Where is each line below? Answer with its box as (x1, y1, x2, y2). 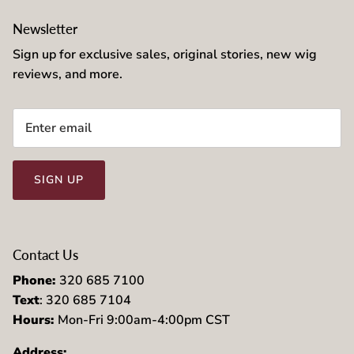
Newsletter (13, 20, 77, 37)
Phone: (13, 272, 59, 290)
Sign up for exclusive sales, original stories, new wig (13, 45, 317, 63)
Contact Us (13, 247, 78, 264)
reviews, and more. (13, 65, 122, 83)
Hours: (13, 311, 58, 330)
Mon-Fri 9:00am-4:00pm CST (58, 311, 230, 330)
